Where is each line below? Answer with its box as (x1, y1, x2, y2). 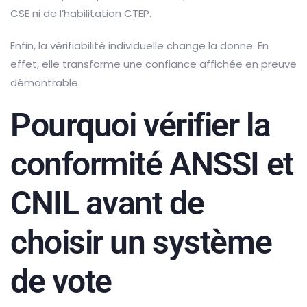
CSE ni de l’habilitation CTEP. (10, 6, 151, 21)
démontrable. (10, 75, 80, 90)
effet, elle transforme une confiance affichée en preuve (10, 57, 297, 72)
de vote (10, 262, 112, 302)
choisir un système (10, 223, 272, 262)
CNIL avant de (10, 184, 204, 223)
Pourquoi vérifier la (10, 106, 271, 145)
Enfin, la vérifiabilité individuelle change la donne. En (10, 38, 269, 53)
